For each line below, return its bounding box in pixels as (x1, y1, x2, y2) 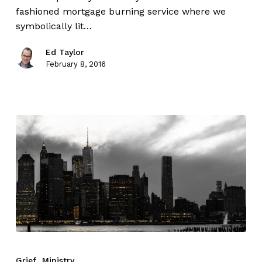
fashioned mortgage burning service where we (15, 5, 226, 17)
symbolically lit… (15, 20, 92, 32)
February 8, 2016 (45, 59, 106, 68)
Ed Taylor (45, 47, 84, 57)
